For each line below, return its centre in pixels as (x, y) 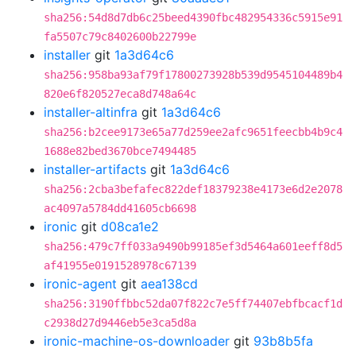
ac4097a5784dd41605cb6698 (120, 208)
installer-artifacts (95, 169)
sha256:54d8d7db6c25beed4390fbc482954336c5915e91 (193, 17)
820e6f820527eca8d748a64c (120, 94)
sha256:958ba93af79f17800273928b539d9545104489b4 (193, 75)
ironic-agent (80, 284)
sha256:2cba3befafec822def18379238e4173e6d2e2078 (193, 189)
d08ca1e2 (130, 226)
